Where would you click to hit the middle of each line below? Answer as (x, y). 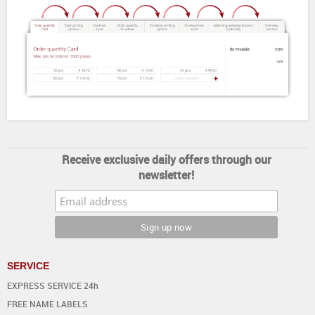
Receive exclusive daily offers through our (166, 159)
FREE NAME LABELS (47, 303)
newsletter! (166, 175)
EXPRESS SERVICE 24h (53, 285)
